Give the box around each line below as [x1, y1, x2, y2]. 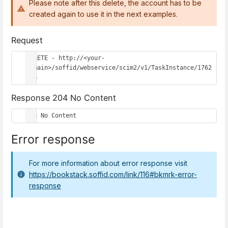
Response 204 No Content [11, 93, 116, 103]
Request [11, 35, 43, 45]
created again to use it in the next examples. [29, 9, 178, 18]
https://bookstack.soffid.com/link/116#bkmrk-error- [29, 170, 197, 179]
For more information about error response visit [29, 159, 187, 168]
